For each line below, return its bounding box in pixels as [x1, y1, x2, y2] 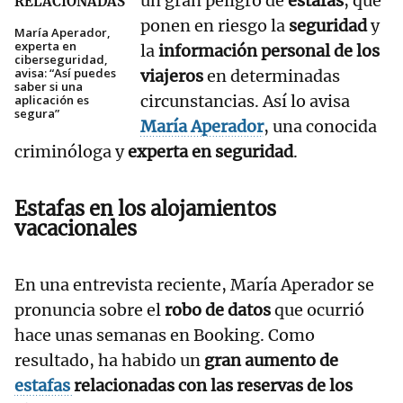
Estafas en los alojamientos [14, 196, 276, 222]
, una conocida [264, 116, 377, 138]
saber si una [14, 78, 83, 95]
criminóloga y [14, 141, 128, 163]
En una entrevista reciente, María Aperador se [14, 274, 374, 296]
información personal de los [158, 40, 380, 62]
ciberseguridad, [14, 51, 108, 68]
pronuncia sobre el [14, 300, 165, 321]
